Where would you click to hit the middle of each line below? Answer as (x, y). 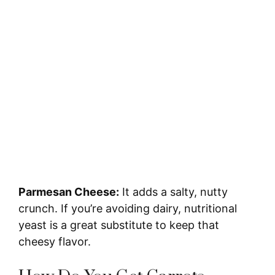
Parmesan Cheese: (69, 192)
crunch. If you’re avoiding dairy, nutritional (128, 208)
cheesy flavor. (55, 241)
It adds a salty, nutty (173, 192)
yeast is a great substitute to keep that (119, 225)
